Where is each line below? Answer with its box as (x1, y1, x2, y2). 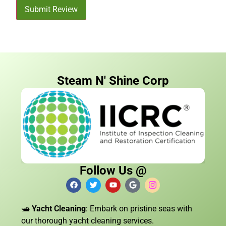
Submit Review (25, 4, 78, 14)
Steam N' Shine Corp (57, 73, 169, 88)
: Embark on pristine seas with (86, 203, 192, 213)
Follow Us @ (79, 163, 147, 178)
